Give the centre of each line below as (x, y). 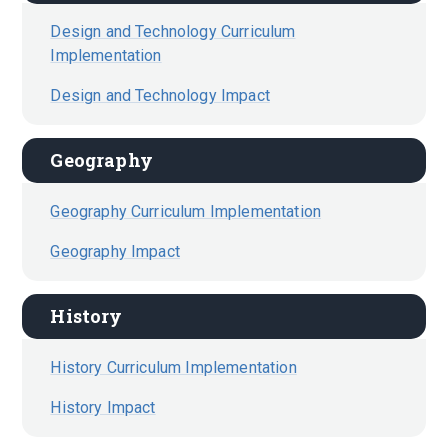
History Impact (103, 407)
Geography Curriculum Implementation (185, 211)
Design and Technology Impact (160, 96)
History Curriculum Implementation (173, 367)
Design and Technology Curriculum (173, 32)
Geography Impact (115, 251)
